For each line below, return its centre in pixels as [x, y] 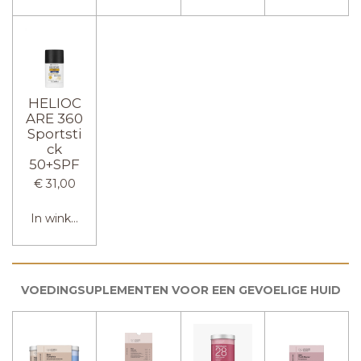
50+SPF [55, 164]
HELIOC [54, 103]
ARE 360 [55, 118]
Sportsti [55, 133]
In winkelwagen [75, 219]
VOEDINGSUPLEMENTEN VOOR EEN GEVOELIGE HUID [180, 290]
